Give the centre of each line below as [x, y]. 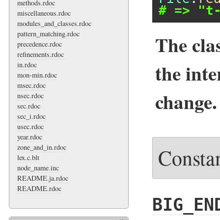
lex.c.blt [28, 157]
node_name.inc [38, 167]
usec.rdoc [30, 126]
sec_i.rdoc [31, 116]
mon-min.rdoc [37, 75]
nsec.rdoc [30, 95]
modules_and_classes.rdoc [54, 23]
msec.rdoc [31, 85]
